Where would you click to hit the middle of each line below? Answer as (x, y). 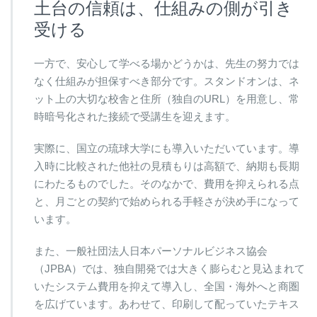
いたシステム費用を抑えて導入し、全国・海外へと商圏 (167, 286)
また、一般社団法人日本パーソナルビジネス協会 (151, 250)
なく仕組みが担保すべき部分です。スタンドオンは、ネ (167, 81)
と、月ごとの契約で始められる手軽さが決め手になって (167, 201)
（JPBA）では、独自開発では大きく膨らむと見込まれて (169, 268)
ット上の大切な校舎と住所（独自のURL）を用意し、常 (167, 98)
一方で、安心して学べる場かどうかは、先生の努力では (167, 63)
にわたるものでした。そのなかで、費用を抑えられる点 (167, 183)
